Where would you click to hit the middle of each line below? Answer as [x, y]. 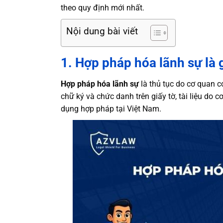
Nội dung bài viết [102, 31]
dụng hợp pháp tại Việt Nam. [111, 109]
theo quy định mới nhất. [103, 7]
